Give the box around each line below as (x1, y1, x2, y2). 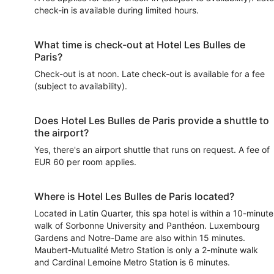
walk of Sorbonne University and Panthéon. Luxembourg (34, 220, 260, 231)
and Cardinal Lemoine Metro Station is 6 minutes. (34, 257, 230, 267)
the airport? (34, 127, 89, 139)
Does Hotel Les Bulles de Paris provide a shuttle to (34, 114, 269, 127)
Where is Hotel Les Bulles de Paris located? (34, 190, 234, 202)
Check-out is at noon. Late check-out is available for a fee (34, 68, 265, 79)
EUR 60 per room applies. (34, 157, 136, 167)
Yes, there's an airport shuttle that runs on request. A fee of (34, 144, 270, 155)
